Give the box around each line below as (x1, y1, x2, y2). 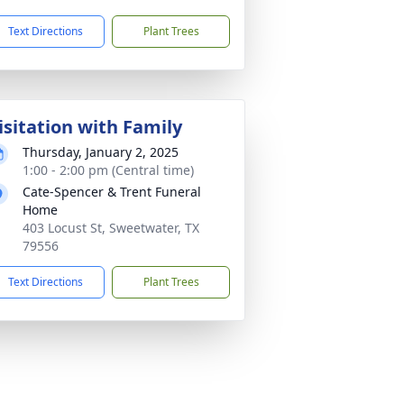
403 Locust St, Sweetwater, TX (23, 219, 199, 236)
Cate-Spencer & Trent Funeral (23, 183, 201, 200)
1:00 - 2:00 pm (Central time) (23, 161, 194, 179)
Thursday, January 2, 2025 (23, 143, 179, 161)
